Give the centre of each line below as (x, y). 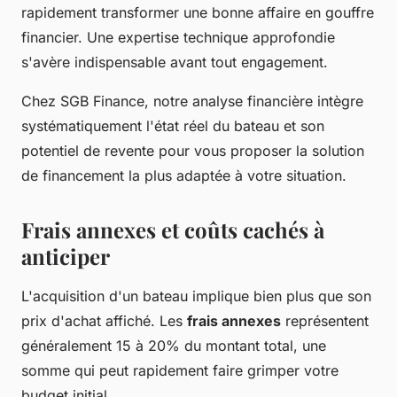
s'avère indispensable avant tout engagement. (175, 62)
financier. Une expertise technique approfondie (178, 37)
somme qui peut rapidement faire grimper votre (180, 370)
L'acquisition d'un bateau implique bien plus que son (196, 296)
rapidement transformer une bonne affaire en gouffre (198, 12)
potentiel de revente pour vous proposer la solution (193, 150)
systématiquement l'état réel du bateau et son (173, 125)
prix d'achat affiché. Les (104, 320)
